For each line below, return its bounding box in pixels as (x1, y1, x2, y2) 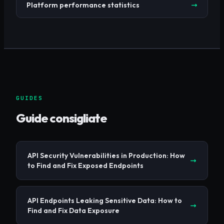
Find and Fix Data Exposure (27, 206, 119, 215)
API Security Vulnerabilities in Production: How (27, 151, 185, 160)
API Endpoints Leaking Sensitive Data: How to (27, 196, 182, 205)
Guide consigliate (16, 110, 107, 126)
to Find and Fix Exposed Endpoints (27, 161, 143, 170)
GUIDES (16, 94, 43, 102)
